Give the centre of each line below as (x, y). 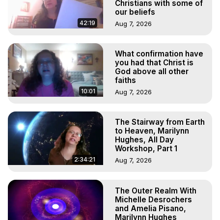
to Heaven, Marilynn (152, 131)
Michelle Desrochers (153, 199)
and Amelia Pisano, (151, 208)
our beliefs (135, 12)
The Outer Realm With (156, 191)
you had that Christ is (154, 63)
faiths (125, 81)
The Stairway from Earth (160, 122)
